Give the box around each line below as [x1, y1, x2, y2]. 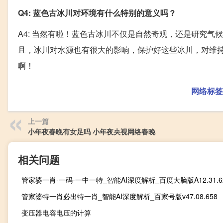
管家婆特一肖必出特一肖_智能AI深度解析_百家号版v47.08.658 [21, 191, 218, 201]
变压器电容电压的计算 [21, 208, 91, 218]
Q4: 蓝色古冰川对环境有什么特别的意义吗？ [18, 7, 176, 18]
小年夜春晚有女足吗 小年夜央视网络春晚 [28, 126, 155, 136]
